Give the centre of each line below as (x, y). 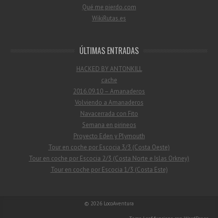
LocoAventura (119, 203)
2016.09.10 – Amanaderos (109, 91)
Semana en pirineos (109, 125)
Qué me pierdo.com (109, 7)
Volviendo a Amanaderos (109, 102)
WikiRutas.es (109, 18)
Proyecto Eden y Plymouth (109, 136)
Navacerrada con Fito (109, 113)
